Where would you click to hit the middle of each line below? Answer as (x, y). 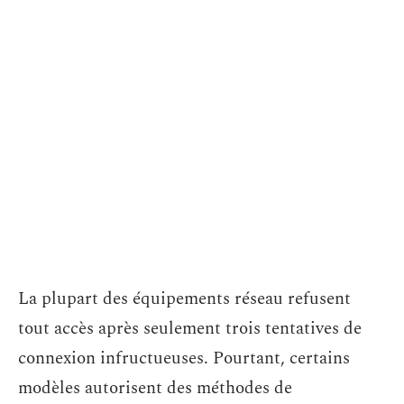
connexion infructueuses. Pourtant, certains (184, 358)
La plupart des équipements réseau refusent (184, 299)
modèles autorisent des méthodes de (155, 388)
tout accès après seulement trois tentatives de (190, 329)
